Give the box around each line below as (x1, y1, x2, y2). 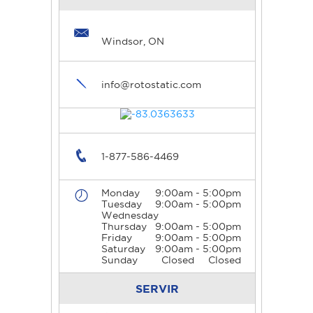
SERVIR (136, 282, 179, 296)
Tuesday (101, 198, 142, 210)
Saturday (101, 243, 145, 255)
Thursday (101, 221, 147, 233)
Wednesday (101, 210, 159, 221)
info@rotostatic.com (101, 79, 201, 91)
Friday (101, 232, 132, 244)
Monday (101, 187, 140, 199)
